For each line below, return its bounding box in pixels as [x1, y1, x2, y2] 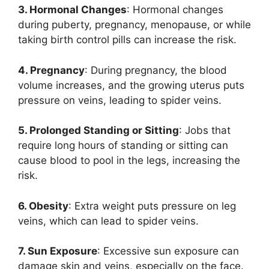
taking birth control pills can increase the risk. [18, 34, 237, 46]
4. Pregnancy [18, 64, 85, 76]
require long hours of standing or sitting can [18, 139, 228, 151]
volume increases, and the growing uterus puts [18, 79, 244, 91]
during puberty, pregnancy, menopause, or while [18, 19, 251, 31]
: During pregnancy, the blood [85, 64, 227, 76]
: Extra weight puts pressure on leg [68, 199, 236, 212]
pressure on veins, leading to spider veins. [18, 94, 222, 106]
